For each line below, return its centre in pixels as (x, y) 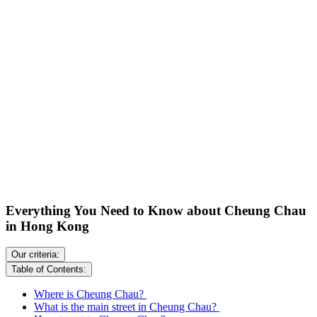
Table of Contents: (49, 270)
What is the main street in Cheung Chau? (127, 307)
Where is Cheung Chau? (90, 294)
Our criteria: (35, 255)
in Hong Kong (49, 226)
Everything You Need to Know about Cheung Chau (156, 210)
